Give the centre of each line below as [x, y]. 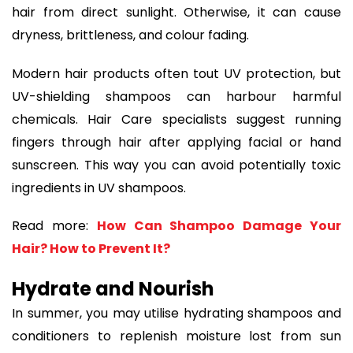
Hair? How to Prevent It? [91, 249]
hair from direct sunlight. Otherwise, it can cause [176, 12]
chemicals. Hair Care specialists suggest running [176, 119]
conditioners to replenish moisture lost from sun [176, 336]
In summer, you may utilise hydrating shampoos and [176, 313]
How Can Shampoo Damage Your [219, 226]
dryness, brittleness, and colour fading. [130, 35]
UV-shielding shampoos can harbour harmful [176, 96]
